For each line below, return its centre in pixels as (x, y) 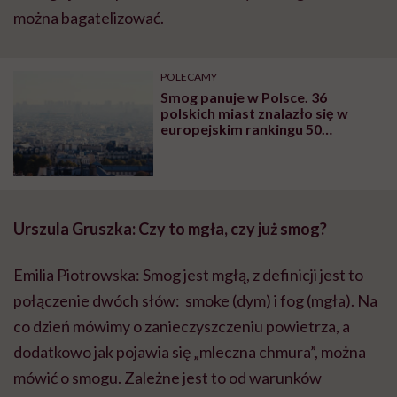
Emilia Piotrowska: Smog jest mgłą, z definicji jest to (188, 275)
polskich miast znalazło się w (255, 113)
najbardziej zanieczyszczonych (261, 145)
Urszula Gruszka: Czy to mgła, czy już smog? (170, 229)
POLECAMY (189, 77)
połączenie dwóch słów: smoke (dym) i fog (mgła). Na (195, 301)
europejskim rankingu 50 (241, 129)
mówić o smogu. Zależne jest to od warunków (167, 378)
